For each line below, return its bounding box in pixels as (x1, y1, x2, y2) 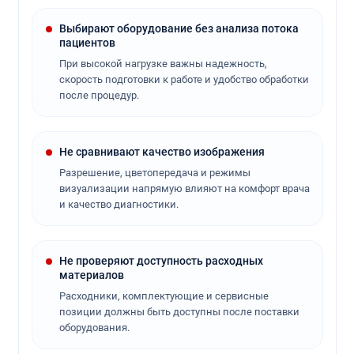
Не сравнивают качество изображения (58, 145, 265, 158)
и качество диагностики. (58, 198, 179, 210)
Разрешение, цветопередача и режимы (58, 166, 250, 179)
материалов (58, 268, 124, 281)
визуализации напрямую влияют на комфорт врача (58, 182, 310, 194)
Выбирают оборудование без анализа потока (58, 21, 299, 35)
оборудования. (58, 321, 130, 333)
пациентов (58, 36, 115, 49)
